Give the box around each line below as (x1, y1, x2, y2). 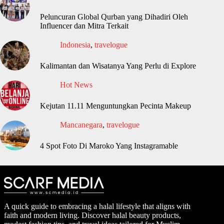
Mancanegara (60, 120, 102, 129)
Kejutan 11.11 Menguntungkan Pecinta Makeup (40, 101, 191, 110)
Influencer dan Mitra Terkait (40, 21, 128, 30)
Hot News (60, 80, 92, 89)
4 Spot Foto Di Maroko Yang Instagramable (40, 141, 178, 150)
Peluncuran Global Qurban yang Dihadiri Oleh (40, 12, 188, 21)
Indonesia (60, 40, 90, 49)
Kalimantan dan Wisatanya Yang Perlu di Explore (40, 61, 196, 70)
